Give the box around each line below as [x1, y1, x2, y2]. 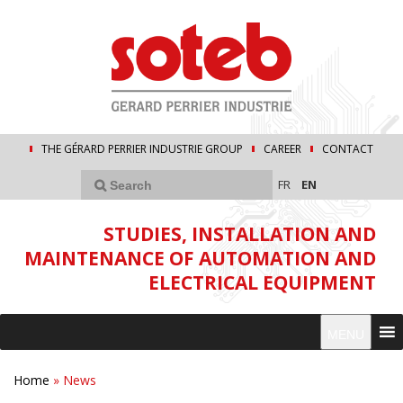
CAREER [264, 141, 301, 157]
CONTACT [322, 141, 373, 157]
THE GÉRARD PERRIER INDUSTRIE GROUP [41, 141, 243, 157]
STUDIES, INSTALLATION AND [103, 221, 376, 247]
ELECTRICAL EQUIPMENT [148, 270, 376, 296]
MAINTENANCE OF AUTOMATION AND [24, 246, 376, 272]
